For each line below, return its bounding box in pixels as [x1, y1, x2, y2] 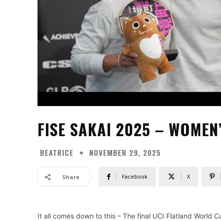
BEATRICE [40, 147, 74, 158]
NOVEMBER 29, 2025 [89, 147, 161, 158]
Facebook [122, 173, 147, 181]
